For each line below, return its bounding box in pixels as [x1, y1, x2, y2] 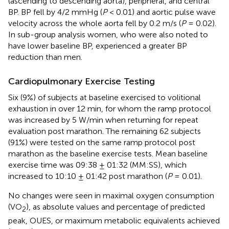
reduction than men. [8, 52, 82, 62]
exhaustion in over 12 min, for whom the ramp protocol [8, 104, 211, 114]
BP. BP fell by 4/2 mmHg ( [8, 7, 102, 17]
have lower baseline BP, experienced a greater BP [8, 41, 187, 51]
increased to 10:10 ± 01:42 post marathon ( [8, 171, 167, 181]
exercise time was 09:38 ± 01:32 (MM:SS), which [8, 160, 187, 170]
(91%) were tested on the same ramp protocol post [8, 138, 195, 148]
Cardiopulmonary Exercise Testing [8, 76, 155, 87]
